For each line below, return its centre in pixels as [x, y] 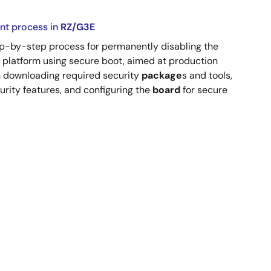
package [162, 75]
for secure [204, 90]
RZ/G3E [78, 27]
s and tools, [207, 75]
